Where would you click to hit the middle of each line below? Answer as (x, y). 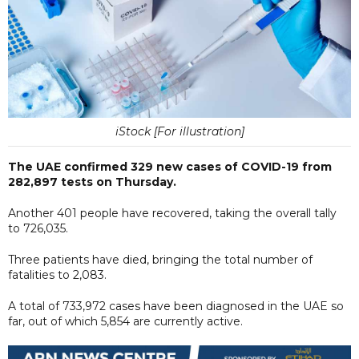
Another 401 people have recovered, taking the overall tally (172, 213)
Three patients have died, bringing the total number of (160, 259)
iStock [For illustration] (179, 131)
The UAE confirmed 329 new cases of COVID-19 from (170, 166)
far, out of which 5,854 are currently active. (125, 321)
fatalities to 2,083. (57, 274)
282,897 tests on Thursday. (92, 182)
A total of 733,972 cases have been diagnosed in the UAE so (176, 306)
